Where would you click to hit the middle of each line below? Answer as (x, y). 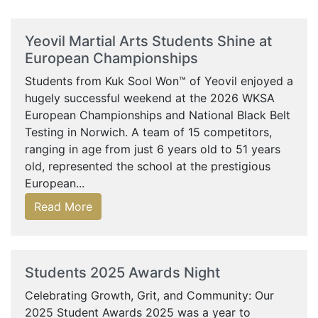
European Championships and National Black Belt (158, 115)
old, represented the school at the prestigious (148, 166)
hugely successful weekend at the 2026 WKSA (150, 98)
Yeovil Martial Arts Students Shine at (148, 41)
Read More (63, 207)
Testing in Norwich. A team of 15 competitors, (148, 132)
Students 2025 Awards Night (122, 273)
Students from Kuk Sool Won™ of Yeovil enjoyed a (159, 81)
